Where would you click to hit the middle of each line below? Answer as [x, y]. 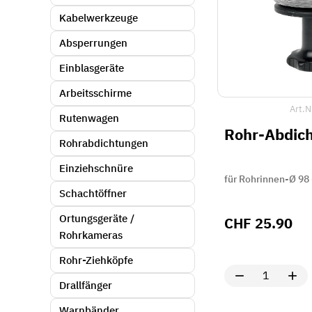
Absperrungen [93, 44]
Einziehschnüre [96, 169]
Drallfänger [86, 286]
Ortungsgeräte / [97, 219]
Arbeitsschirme [95, 94]
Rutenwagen [89, 119]
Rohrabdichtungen [104, 144]
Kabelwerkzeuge [99, 18]
